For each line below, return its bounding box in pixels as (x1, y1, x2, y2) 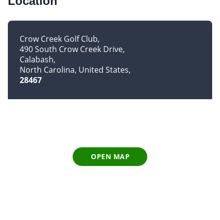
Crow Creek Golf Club (20, 33, 98, 45)
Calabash (20, 54, 54, 65)
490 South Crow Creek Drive (20, 44, 123, 55)
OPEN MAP (91, 152, 130, 162)
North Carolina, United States (20, 64, 129, 76)
